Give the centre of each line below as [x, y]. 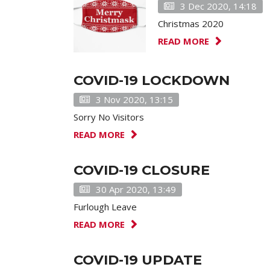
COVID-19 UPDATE [138, 260]
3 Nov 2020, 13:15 [134, 99]
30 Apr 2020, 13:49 [136, 189]
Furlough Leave [105, 207]
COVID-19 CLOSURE [142, 170]
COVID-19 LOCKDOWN [152, 80]
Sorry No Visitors [109, 117]
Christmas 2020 [191, 24]
